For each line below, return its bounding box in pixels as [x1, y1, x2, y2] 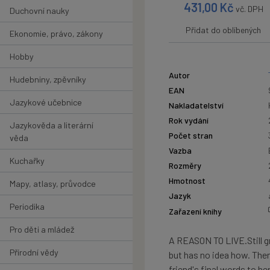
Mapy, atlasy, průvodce [10, 178, 96, 189]
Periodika [10, 201, 45, 212]
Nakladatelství [169, 100, 224, 111]
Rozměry [169, 160, 201, 171]
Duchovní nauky [10, 5, 69, 16]
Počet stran [169, 130, 213, 141]
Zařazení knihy [169, 206, 222, 216]
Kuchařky [10, 155, 45, 166]
